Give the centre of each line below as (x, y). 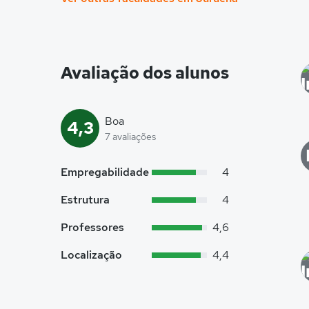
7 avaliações (130, 137)
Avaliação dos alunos (145, 73)
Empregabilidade (105, 172)
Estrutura (85, 200)
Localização (91, 255)
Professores (92, 227)
